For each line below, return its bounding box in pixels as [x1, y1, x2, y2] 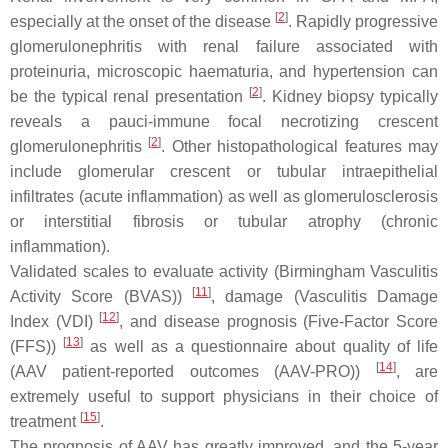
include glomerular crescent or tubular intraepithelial [10, 163, 438, 180]
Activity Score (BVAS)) [10, 288, 192, 305]
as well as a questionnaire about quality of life [83, 338, 439, 355]
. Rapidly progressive [288, 13, 438, 30]
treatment [10, 413, 80, 430]
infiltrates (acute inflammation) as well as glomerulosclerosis [10, 188, 438, 205]
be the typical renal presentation [10, 88, 249, 105]
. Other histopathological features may [161, 138, 439, 155]
